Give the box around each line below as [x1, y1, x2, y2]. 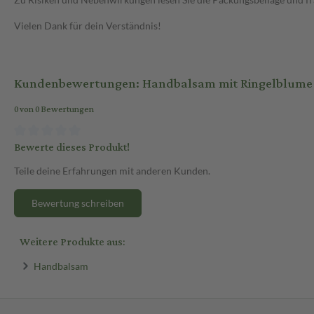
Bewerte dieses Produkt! [14, 137, 130, 158]
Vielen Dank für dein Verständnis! [14, 20, 161, 32]
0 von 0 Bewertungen [14, 102, 94, 118]
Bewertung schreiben [32, 196, 124, 209]
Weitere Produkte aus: [20, 231, 125, 252]
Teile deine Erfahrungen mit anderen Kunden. [14, 164, 210, 177]
